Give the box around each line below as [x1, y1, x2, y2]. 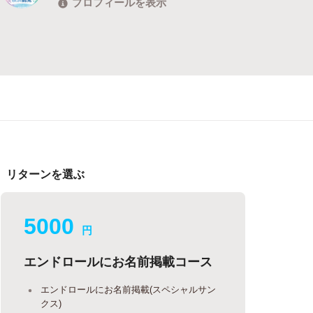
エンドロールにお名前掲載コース [24, 252, 213, 270]
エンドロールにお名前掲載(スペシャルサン [41, 282, 217, 296]
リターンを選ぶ [6, 165, 85, 182]
